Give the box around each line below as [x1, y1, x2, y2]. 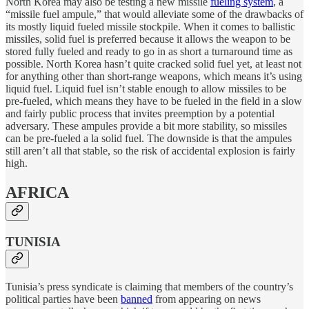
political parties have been [6, 293, 121, 306]
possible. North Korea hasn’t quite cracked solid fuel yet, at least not [6, 57, 301, 70]
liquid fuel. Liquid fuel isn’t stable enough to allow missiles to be [6, 82, 286, 94]
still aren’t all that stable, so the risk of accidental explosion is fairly [6, 144, 295, 157]
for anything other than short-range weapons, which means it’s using [6, 70, 302, 82]
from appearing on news [152, 293, 261, 306]
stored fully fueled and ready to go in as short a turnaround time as [6, 45, 292, 57]
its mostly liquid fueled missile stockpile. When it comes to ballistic [6, 20, 295, 32]
